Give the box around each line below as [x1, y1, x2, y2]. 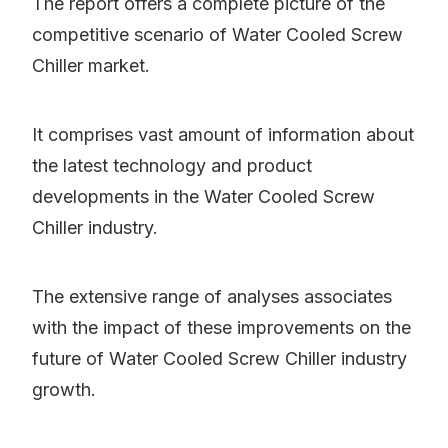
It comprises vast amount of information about [32, 124, 414, 146]
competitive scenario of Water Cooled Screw [32, 24, 403, 46]
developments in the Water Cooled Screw [32, 186, 375, 208]
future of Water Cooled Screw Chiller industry [32, 348, 407, 370]
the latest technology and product [32, 155, 312, 177]
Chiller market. [32, 55, 150, 77]
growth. [32, 379, 96, 401]
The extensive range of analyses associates [32, 286, 392, 308]
